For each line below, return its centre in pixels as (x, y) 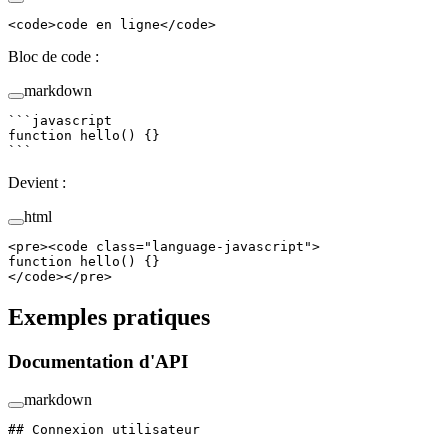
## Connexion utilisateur (104, 430)
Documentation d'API (100, 361)
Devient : (37, 182)
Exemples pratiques (112, 316)
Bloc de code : (53, 56)
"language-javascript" (228, 246)
